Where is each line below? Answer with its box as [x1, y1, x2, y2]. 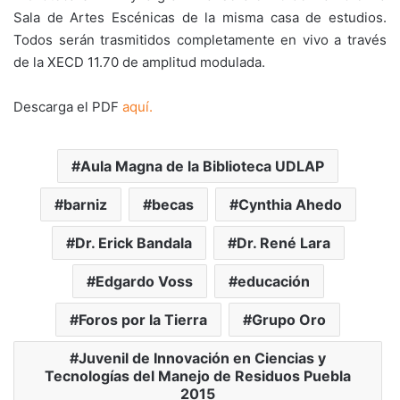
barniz [62, 196, 107, 213]
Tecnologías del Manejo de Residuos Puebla [45, 367, 351, 385]
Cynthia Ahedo [237, 196, 342, 213]
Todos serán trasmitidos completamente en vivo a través [13, 31, 387, 48]
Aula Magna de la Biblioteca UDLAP [80, 157, 324, 175]
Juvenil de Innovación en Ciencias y [79, 349, 326, 367]
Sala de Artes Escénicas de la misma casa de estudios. [13, 9, 387, 26]
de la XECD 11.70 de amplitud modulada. [13, 54, 265, 71]
